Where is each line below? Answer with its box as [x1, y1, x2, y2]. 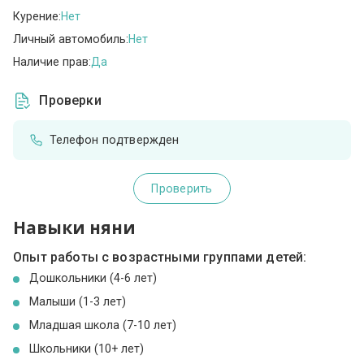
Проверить [151, 181, 213, 195]
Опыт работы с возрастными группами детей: [13, 249, 307, 265]
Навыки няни [13, 215, 136, 239]
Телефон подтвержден [49, 133, 180, 147]
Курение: [13, 9, 62, 23]
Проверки [39, 93, 102, 109]
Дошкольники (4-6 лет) [29, 271, 158, 284]
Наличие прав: [13, 54, 92, 68]
